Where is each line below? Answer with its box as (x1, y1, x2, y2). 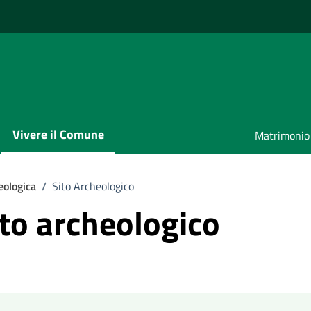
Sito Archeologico (52, 178, 134, 194)
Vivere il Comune (12, 125, 104, 144)
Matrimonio (255, 127, 310, 144)
